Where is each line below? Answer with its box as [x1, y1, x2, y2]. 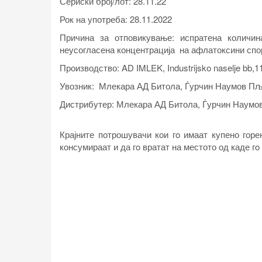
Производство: [60, 61, 122, 74]
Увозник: [60, 80, 96, 92]
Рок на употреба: [60, 13, 127, 25]
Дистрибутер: [60, 98, 116, 110]
